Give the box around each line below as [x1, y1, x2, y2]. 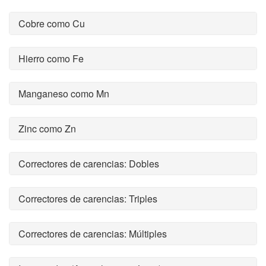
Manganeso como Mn [18, 87, 109, 100]
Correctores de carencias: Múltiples [18, 227, 167, 240]
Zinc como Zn [18, 122, 76, 135]
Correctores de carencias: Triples [18, 192, 157, 205]
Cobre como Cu [18, 17, 85, 30]
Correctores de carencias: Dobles [18, 157, 159, 170]
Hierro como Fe [18, 52, 84, 65]
